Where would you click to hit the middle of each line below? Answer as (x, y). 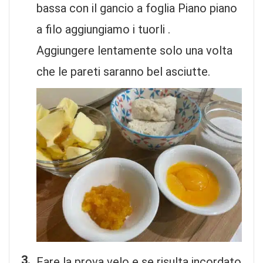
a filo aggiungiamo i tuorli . (103, 29)
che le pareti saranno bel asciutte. (123, 71)
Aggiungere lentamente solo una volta (134, 50)
